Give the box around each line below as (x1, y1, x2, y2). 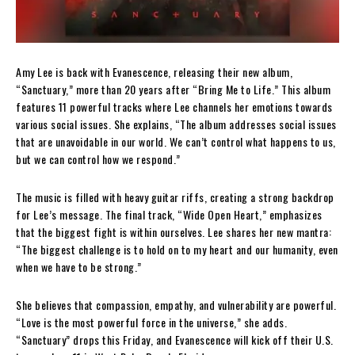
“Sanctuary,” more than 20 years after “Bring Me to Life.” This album (16, 80, 330, 97)
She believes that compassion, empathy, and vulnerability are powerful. (16, 296, 336, 313)
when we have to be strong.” (16, 258, 142, 275)
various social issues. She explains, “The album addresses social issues (16, 115, 337, 132)
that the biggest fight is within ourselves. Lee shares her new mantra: (16, 223, 331, 240)
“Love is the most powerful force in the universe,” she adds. (16, 313, 287, 330)
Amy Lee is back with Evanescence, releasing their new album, (16, 63, 292, 80)
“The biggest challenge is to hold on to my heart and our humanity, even (16, 240, 338, 258)
